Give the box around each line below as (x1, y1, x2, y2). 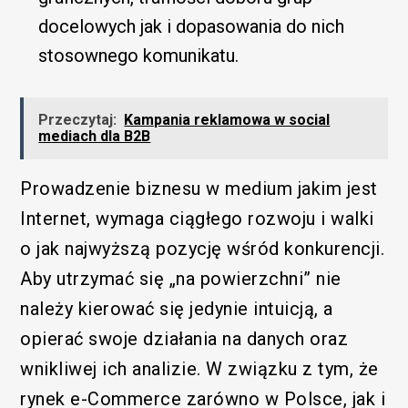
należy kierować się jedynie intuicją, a (20, 298, 333, 321)
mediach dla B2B (38, 127, 151, 146)
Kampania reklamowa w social (124, 111, 331, 129)
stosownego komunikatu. (38, 45, 240, 67)
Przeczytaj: (38, 111, 117, 129)
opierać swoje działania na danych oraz (20, 328, 349, 351)
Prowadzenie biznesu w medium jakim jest (20, 178, 378, 200)
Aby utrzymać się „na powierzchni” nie (20, 268, 342, 291)
